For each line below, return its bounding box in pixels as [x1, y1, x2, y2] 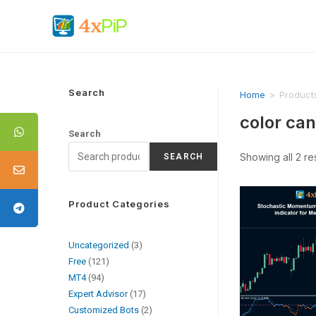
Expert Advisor [68, 288, 128, 299]
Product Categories [68, 198, 171, 209]
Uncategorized [68, 240, 130, 250]
